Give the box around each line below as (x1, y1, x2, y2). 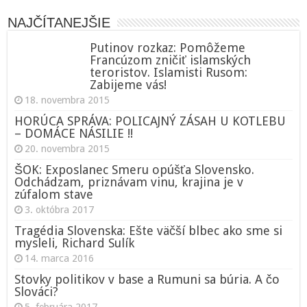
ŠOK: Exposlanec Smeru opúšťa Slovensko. (14, 162, 255, 177)
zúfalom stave (14, 186, 94, 201)
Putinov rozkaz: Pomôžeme (90, 40, 246, 55)
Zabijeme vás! (90, 77, 167, 92)
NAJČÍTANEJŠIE (8, 14, 111, 30)
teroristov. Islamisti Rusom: (90, 64, 248, 79)
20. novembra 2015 (25, 143, 110, 154)
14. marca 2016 (25, 252, 95, 264)
